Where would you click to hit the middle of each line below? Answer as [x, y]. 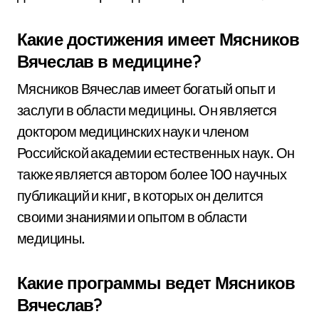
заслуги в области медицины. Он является [147, 110]
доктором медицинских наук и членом [133, 131]
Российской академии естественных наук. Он [156, 153]
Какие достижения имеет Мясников [158, 39]
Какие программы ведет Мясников [156, 283]
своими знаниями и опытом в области [132, 217]
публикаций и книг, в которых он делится [140, 195]
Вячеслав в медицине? [109, 61]
